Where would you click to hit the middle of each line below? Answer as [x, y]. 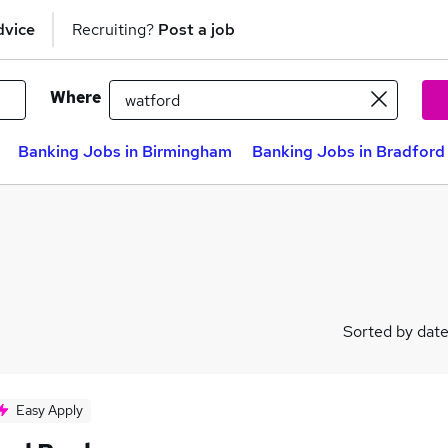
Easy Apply [49, 410]
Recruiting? [115, 29]
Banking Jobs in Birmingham [125, 151]
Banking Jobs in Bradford [348, 151]
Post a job [196, 29]
